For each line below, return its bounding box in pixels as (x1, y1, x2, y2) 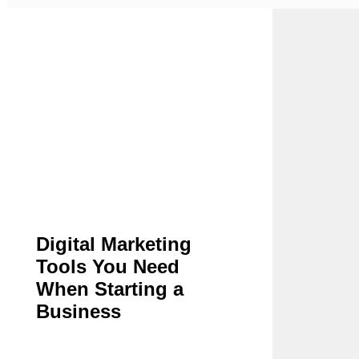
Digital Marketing (35, 232, 192, 255)
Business (35, 300, 121, 322)
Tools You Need (35, 255, 179, 277)
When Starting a (35, 277, 184, 300)
